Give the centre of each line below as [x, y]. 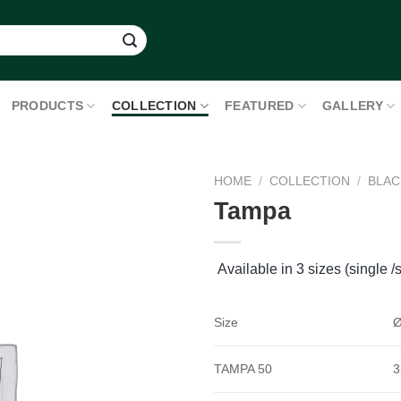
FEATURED [260, 106]
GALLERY [352, 106]
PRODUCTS [47, 106]
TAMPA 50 [243, 368]
